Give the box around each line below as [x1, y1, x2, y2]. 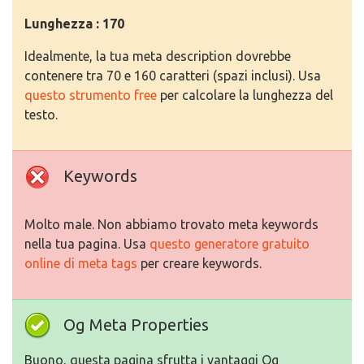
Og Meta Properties [63, 315, 209, 335]
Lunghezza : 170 [24, 16, 124, 32]
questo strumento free [24, 88, 157, 103]
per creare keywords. [137, 256, 262, 271]
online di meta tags [24, 256, 137, 271]
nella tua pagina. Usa [24, 236, 149, 252]
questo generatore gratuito [149, 236, 310, 252]
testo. [24, 107, 58, 123]
